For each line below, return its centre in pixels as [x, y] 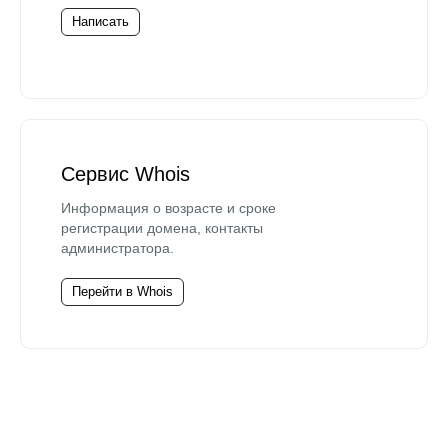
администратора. [117, 247]
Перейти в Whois [122, 291]
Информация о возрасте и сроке [168, 207]
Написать [100, 21]
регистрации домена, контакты [162, 227]
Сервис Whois [125, 173]
